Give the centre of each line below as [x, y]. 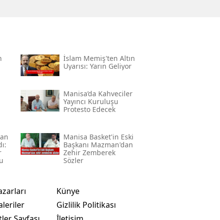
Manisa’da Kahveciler [98, 93]
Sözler [73, 160]
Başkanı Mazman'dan [98, 144]
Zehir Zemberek [89, 152]
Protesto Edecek [89, 109]
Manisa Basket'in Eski [98, 137]
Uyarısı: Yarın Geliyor [97, 66]
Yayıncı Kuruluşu [91, 101]
